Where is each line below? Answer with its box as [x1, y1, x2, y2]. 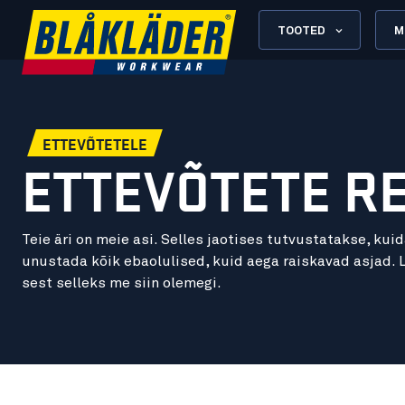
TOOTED [278, 24, 325, 37]
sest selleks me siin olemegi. [22, 276, 221, 291]
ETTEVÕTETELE [42, 132, 147, 155]
